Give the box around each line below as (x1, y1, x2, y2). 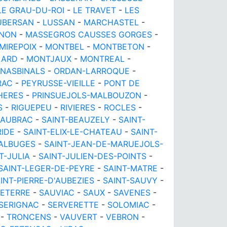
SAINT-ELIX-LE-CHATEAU (23, 126, 122, 137)
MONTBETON (93, 41, 144, 52)
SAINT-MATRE (103, 163, 158, 173)
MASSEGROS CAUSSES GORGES (25, 29, 152, 40)
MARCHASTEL (84, 17, 139, 27)
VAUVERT (60, 211, 97, 222)
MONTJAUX (26, 53, 71, 64)
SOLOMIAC (107, 199, 149, 210)
